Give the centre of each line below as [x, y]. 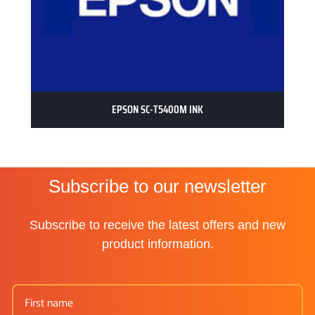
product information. [157, 244]
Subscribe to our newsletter [157, 186]
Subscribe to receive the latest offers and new [157, 225]
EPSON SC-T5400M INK [157, 109]
